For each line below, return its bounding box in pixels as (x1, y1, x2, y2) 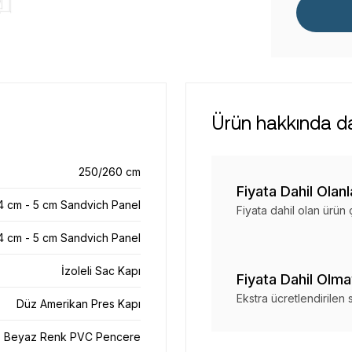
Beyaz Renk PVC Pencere (4, 330, 141, 343)
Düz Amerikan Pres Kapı (16, 297, 141, 310)
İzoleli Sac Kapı (61, 264, 141, 277)
